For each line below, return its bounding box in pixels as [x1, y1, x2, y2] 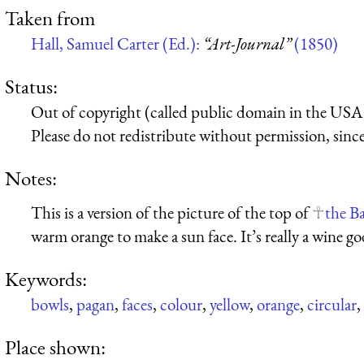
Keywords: [5, 266, 87, 292]
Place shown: [5, 334, 106, 361]
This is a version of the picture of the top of [31, 201, 312, 223]
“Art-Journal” [203, 32, 291, 54]
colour [160, 293, 202, 316]
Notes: [5, 165, 57, 192]
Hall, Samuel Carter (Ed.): [31, 32, 203, 54]
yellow [210, 293, 249, 316]
